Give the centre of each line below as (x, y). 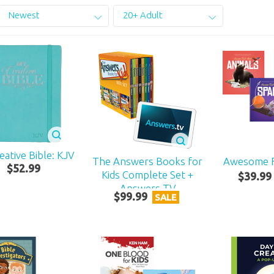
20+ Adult (143, 15)
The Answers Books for (148, 161)
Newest (24, 15)
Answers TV (147, 188)
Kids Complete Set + (148, 174)
